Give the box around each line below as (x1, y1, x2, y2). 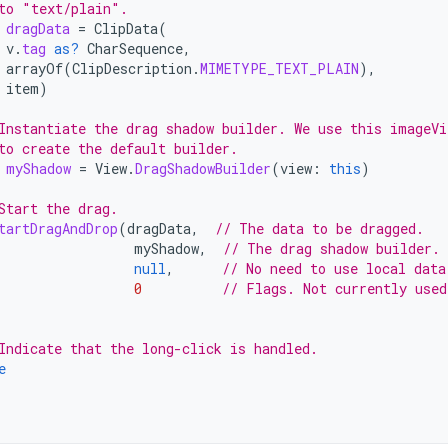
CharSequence (87, 39, 183, 58)
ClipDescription (72, 59, 192, 78)
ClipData (94, 19, 158, 38)
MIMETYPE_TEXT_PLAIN (200, 59, 359, 78)
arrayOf (6, 59, 63, 78)
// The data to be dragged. (215, 219, 424, 238)
